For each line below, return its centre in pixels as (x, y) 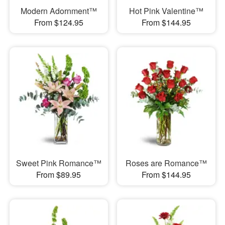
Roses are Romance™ (166, 163)
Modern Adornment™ (59, 11)
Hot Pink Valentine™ (166, 11)
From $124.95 (59, 22)
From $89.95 (59, 175)
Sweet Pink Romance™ (59, 163)
